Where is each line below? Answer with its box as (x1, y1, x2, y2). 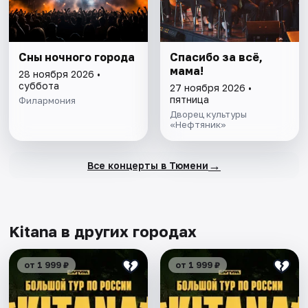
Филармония (19, 95, 76, 107)
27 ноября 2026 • (169, 82, 252, 94)
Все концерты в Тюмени (87, 159, 208, 171)
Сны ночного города (19, 50, 135, 65)
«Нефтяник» (169, 119, 226, 131)
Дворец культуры (169, 109, 247, 120)
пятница (169, 93, 209, 106)
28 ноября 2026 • (19, 68, 101, 80)
